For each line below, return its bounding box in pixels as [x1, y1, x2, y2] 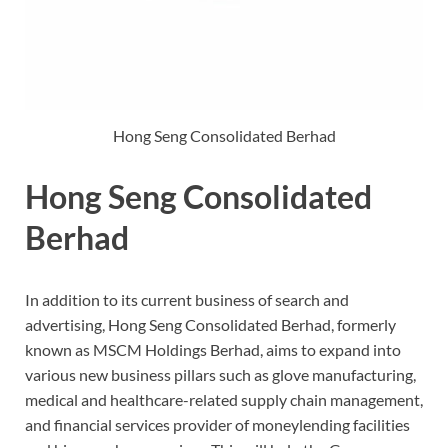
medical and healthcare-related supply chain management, [25, 390, 423, 410]
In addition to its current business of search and [25, 290, 349, 310]
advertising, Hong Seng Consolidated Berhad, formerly [25, 315, 396, 335]
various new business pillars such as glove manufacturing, [25, 365, 416, 385]
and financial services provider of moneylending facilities [25, 415, 410, 435]
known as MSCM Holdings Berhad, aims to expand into [25, 340, 401, 360]
